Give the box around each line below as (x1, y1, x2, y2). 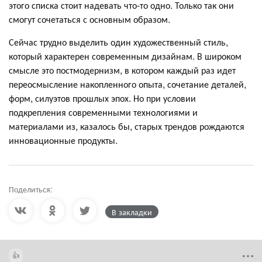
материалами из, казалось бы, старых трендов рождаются (9, 119, 244, 133)
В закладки (112, 205, 152, 218)
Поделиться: (9, 182, 53, 195)
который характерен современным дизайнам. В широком (9, 49, 242, 63)
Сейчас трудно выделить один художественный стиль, (9, 35, 228, 49)
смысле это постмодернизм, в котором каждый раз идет (9, 63, 236, 77)
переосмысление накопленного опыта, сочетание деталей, (9, 77, 246, 91)
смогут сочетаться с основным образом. (9, 12, 170, 26)
